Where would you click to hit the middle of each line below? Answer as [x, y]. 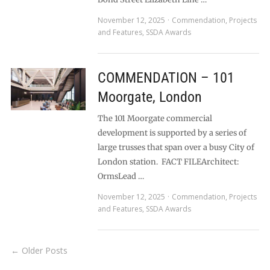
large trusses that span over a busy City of [176, 147]
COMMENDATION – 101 [166, 78]
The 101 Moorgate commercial [155, 118]
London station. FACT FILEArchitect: [168, 162]
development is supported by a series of [172, 133]
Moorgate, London [149, 97]
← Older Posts [39, 250]
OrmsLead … [121, 176]
